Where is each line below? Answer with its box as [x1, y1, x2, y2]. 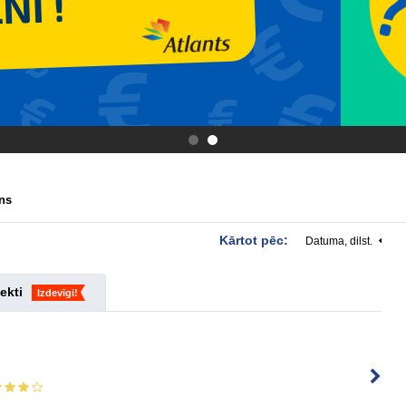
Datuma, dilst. [305, 235, 372, 247]
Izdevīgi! [37, 287, 78, 298]
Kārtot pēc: [219, 233, 292, 247]
